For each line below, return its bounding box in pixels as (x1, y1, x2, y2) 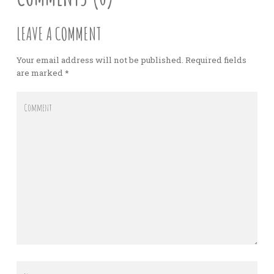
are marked (16, 67, 65, 79)
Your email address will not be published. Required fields (16, 54, 246, 66)
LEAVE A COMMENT (16, 22, 101, 45)
